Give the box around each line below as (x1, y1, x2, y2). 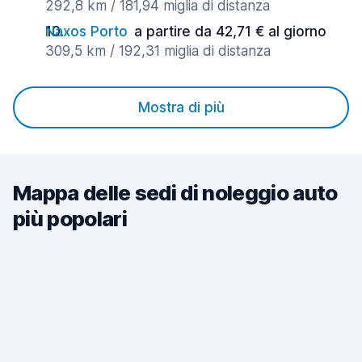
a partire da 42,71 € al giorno (134, 23, 326, 40)
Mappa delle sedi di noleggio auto (13, 180, 338, 205)
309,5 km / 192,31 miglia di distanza (45, 43, 271, 59)
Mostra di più (137, 99, 225, 116)
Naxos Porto (45, 23, 128, 40)
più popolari (13, 206, 127, 231)
